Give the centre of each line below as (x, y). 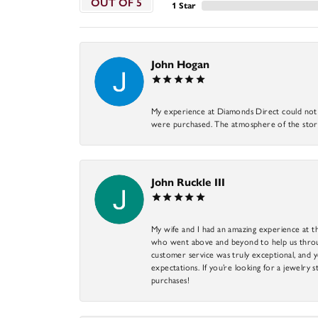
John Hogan (180, 64)
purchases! (171, 280)
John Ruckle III (188, 182)
